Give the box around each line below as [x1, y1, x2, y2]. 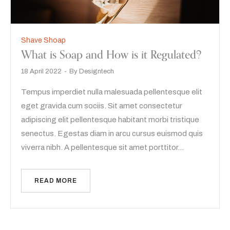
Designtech [79, 67, 114, 75]
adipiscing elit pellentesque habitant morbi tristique [21, 115, 199, 124]
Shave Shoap [21, 36, 66, 44]
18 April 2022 [21, 67, 62, 75]
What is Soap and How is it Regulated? [21, 45, 202, 64]
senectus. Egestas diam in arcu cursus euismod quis [21, 129, 203, 138]
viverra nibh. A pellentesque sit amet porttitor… [21, 143, 184, 151]
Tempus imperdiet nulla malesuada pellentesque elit [21, 87, 202, 96]
